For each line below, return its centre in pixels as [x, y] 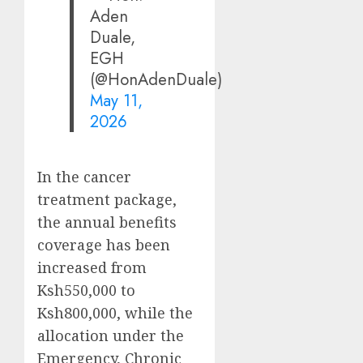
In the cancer [84, 176]
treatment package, [107, 199]
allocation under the [111, 335]
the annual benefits [107, 222]
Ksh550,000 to [86, 290]
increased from [92, 267]
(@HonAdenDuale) [156, 80]
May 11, [117, 101]
